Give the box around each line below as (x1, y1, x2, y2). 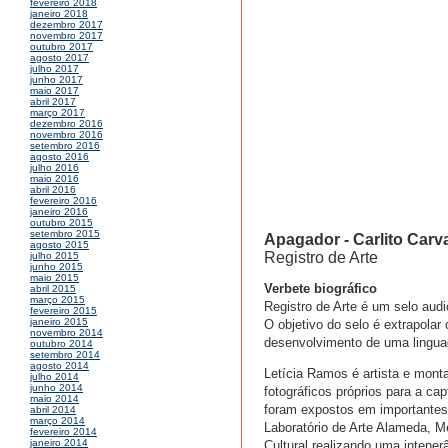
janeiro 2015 (30, 316, 88, 328)
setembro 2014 (30, 349, 100, 361)
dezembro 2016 (30, 118, 103, 130)
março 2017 (30, 107, 85, 119)
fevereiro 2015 (30, 305, 97, 317)
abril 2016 (30, 184, 76, 196)
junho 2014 (30, 382, 83, 394)
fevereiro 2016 (30, 195, 97, 207)
